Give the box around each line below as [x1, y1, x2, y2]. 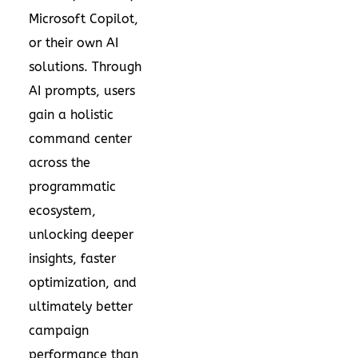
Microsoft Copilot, [29, 10, 138, 26]
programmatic [29, 178, 116, 194]
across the [29, 154, 90, 170]
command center [29, 130, 132, 146]
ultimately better [29, 298, 133, 314]
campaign [29, 322, 89, 338]
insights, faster [29, 250, 116, 266]
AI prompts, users [29, 82, 135, 98]
